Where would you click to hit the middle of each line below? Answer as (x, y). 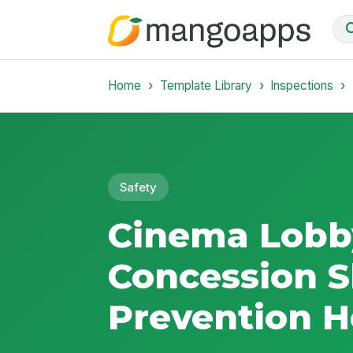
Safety (139, 187)
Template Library (206, 85)
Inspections (302, 85)
